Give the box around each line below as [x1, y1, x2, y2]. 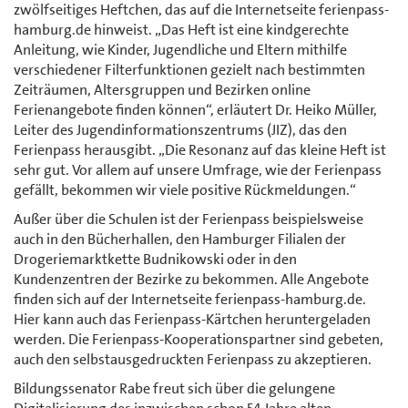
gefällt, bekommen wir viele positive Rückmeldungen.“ [14, 179, 356, 199]
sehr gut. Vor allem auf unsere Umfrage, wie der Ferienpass [14, 159, 382, 179]
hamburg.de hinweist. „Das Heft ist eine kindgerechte [14, 19, 349, 39]
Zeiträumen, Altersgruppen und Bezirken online [14, 79, 311, 99]
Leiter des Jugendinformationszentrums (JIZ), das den [14, 119, 347, 139]
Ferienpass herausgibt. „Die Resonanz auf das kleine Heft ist [14, 139, 386, 159]
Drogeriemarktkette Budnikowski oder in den [14, 249, 297, 269]
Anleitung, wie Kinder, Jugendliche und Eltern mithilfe [14, 39, 347, 59]
